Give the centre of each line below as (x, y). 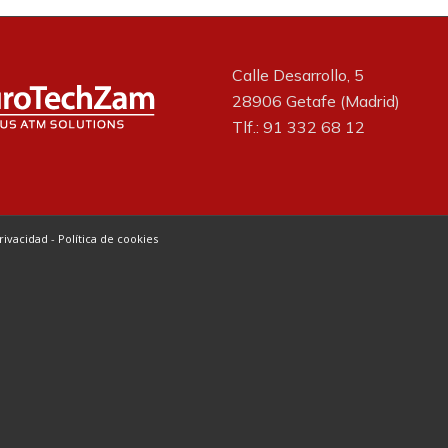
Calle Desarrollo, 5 (298, 75)
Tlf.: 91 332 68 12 (298, 127)
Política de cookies (108, 239)
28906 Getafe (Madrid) (316, 101)
